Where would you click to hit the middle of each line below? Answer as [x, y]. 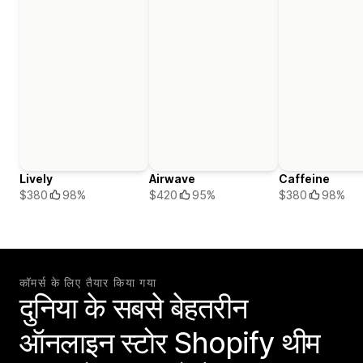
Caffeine [304, 179]
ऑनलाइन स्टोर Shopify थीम [170, 343]
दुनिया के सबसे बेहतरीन [133, 308]
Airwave [172, 179]
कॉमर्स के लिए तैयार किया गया [88, 283]
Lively [36, 179]
